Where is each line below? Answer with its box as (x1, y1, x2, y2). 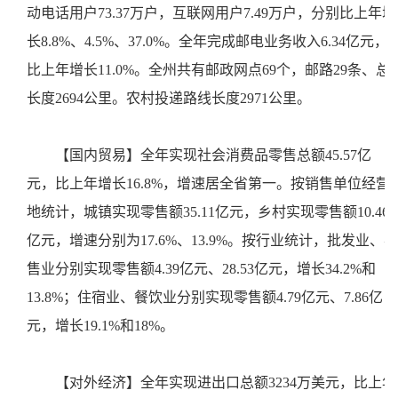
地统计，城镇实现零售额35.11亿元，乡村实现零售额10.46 (27, 204, 389, 219)
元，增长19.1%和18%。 (27, 318, 181, 333)
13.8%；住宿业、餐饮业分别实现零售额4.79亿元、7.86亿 (27, 290, 383, 305)
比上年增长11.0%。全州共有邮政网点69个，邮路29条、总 (27, 62, 390, 77)
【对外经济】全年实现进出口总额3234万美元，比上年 (55, 375, 396, 390)
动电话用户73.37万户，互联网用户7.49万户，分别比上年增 (27, 5, 396, 20)
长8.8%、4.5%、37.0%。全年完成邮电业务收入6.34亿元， (27, 34, 388, 49)
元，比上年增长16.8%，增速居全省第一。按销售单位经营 (27, 176, 390, 191)
